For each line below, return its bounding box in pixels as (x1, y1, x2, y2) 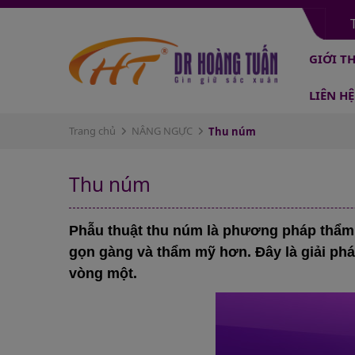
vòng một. (69, 265, 137, 281)
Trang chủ (69, 124, 116, 138)
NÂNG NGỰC (132, 124, 193, 138)
